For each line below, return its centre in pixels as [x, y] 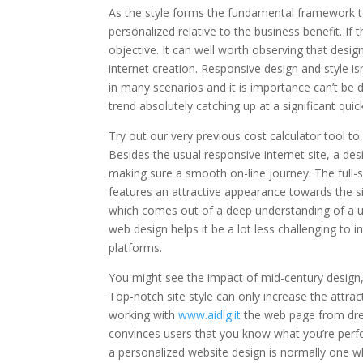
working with [144, 314]
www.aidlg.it [210, 314]
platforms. [136, 247]
